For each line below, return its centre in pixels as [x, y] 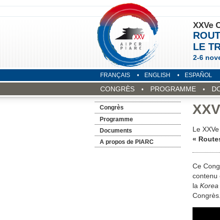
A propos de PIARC [126, 142]
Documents [116, 130]
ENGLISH [157, 75]
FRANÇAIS [115, 75]
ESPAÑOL [198, 75]
